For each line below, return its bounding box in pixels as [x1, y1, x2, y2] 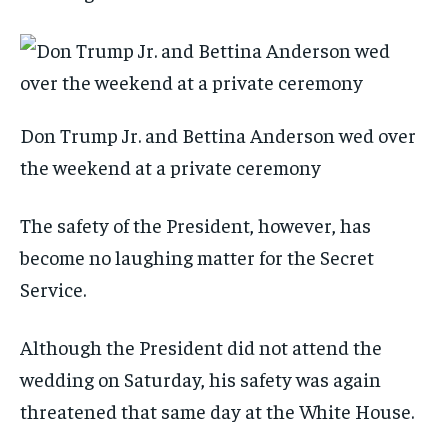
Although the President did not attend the [20, 334, 382, 360]
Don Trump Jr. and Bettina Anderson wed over [20, 122, 416, 148]
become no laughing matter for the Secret [20, 244, 374, 270]
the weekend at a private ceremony [20, 154, 325, 180]
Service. [20, 276, 86, 302]
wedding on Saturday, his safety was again [20, 366, 381, 392]
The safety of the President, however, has [20, 212, 371, 238]
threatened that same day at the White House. [20, 398, 418, 424]
